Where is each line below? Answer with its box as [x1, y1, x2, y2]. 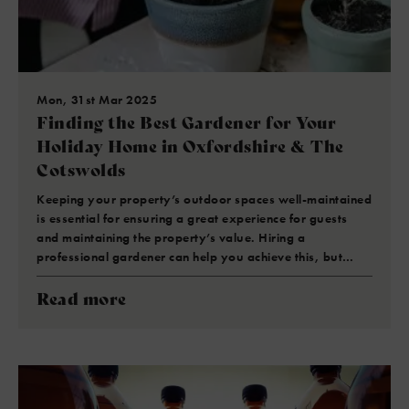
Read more [37, 285, 127, 309]
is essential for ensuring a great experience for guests [37, 209, 348, 226]
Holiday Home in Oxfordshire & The [37, 132, 344, 157]
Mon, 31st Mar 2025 [37, 90, 157, 108]
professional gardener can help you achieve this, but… [37, 247, 354, 265]
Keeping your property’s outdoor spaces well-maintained [37, 190, 372, 207]
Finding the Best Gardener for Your [37, 109, 336, 133]
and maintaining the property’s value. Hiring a [37, 228, 305, 246]
